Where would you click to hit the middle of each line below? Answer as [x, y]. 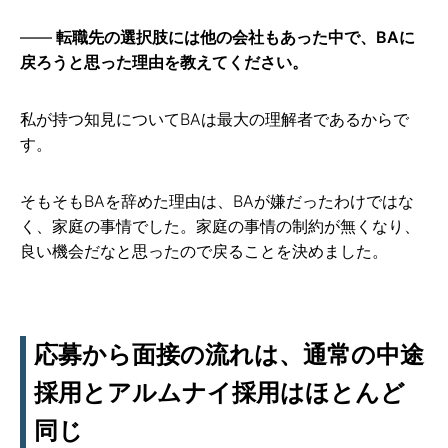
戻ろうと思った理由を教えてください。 [164, 62]
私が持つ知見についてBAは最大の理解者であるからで [214, 119]
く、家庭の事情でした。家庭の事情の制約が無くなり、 [220, 226]
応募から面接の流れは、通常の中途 [229, 355]
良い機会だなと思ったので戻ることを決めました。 [204, 251]
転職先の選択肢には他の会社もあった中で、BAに [235, 37]
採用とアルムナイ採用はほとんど [219, 393]
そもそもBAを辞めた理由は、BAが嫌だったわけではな [217, 201]
